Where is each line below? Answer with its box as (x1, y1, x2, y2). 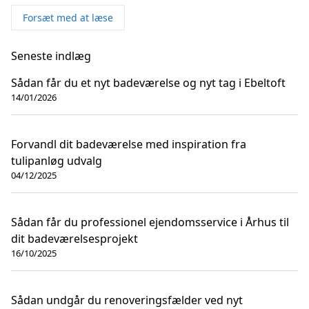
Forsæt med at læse (23, 10, 113, 24)
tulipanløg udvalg (11, 152, 102, 168)
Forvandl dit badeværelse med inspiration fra (11, 136, 246, 152)
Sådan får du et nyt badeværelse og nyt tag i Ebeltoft (11, 74, 286, 90)
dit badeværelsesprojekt (11, 230, 138, 246)
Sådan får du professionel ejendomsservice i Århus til (11, 214, 289, 230)
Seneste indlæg (11, 48, 91, 63)
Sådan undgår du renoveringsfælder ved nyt (11, 292, 243, 308)
